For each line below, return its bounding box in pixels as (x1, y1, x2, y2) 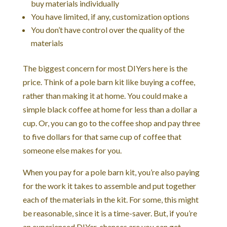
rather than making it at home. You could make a (22, 90, 187, 100)
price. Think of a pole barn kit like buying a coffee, (22, 77, 195, 87)
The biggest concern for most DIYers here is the (22, 63, 187, 73)
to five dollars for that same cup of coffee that (22, 131, 181, 141)
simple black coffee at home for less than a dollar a (22, 104, 197, 114)
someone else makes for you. (22, 145, 123, 155)
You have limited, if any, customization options (30, 11, 190, 21)
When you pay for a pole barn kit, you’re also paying (22, 167, 200, 177)
